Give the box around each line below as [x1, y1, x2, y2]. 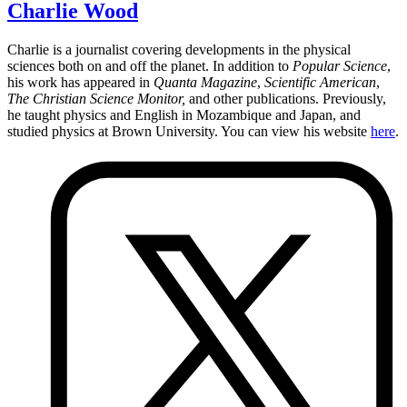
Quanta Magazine [154, 74, 257, 90]
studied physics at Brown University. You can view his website [7, 123, 371, 139]
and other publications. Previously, [185, 90, 386, 106]
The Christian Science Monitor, [7, 90, 185, 106]
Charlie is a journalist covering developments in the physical [7, 41, 351, 57]
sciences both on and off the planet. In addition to [7, 57, 293, 74]
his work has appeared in [7, 74, 154, 90]
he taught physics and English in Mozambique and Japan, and [7, 106, 361, 123]
